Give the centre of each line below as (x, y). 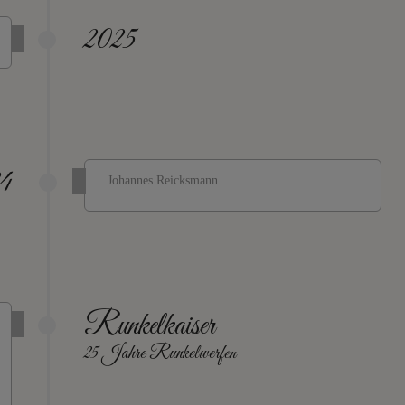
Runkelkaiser (150, 326)
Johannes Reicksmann (163, 180)
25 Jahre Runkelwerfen (160, 353)
